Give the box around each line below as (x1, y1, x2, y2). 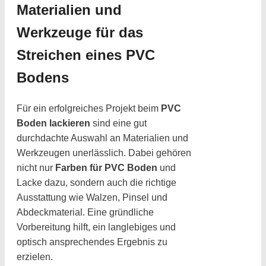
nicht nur (17, 162, 55, 173)
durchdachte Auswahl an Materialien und (17, 132, 188, 143)
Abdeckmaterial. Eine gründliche (17, 207, 154, 217)
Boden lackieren (17, 118, 90, 128)
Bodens (17, 69, 69, 86)
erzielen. (17, 251, 53, 262)
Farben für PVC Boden (55, 162, 157, 173)
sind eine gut (90, 118, 147, 128)
